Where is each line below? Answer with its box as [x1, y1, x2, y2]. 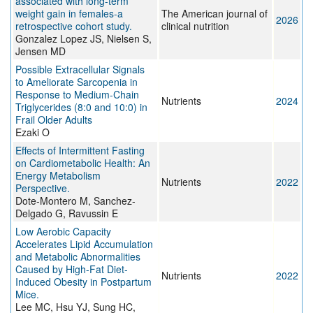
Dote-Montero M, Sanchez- [15, 194, 136, 208]
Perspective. [15, 181, 70, 196]
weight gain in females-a [15, 6, 123, 21]
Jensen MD [15, 44, 66, 59]
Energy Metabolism [15, 168, 101, 183]
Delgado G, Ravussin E [15, 206, 118, 221]
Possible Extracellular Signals [15, 62, 145, 77]
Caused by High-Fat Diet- [15, 262, 128, 277]
